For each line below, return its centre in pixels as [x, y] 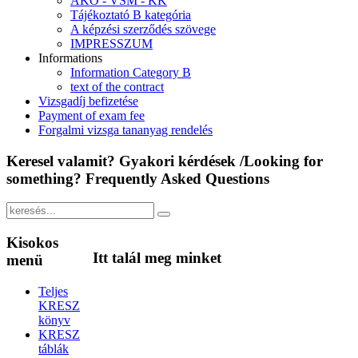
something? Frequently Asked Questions [138, 178]
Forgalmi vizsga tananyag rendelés [125, 130]
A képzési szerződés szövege [143, 29]
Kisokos [32, 243]
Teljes [53, 291]
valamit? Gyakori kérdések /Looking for [188, 161]
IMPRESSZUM [111, 44]
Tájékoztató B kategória [131, 15]
